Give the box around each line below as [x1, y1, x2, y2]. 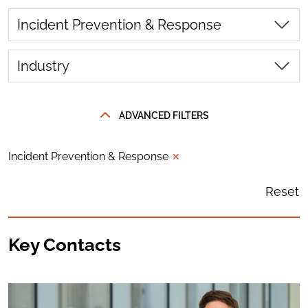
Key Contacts [8, 234, 121, 255]
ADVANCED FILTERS [118, 109, 209, 121]
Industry [17, 58, 69, 74]
